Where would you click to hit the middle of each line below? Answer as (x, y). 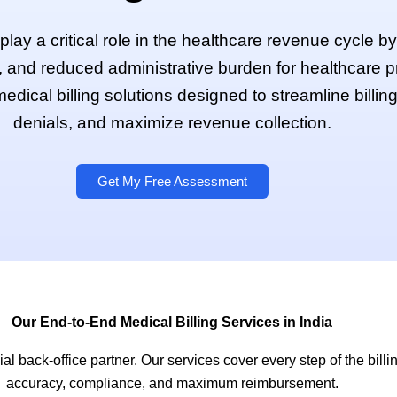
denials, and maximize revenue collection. (172, 123)
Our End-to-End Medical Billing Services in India (172, 322)
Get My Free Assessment (172, 181)
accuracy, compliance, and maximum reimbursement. (172, 383)
